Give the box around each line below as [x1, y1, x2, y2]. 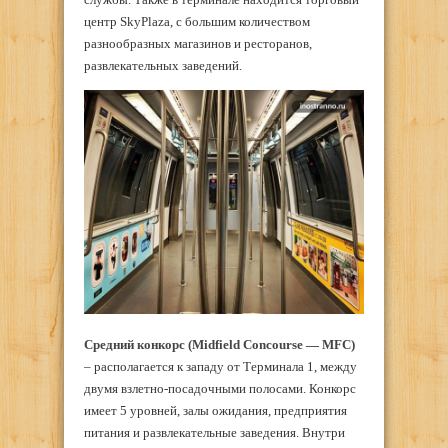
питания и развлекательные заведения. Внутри [84, 425, 345, 441]
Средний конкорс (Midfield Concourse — [84, 337, 322, 353]
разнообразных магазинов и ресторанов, [84, 36, 312, 52]
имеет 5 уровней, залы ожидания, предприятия [84, 403, 347, 419]
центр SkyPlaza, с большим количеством [84, 14, 310, 30]
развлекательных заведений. [84, 58, 242, 74]
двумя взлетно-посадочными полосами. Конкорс [84, 381, 356, 397]
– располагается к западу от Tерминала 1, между [84, 359, 357, 375]
